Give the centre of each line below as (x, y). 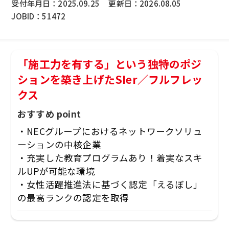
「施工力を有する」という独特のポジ (110, 64)
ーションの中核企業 (59, 145)
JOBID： (27, 16)
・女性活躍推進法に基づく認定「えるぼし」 (110, 185)
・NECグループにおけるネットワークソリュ (110, 131)
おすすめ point (49, 114)
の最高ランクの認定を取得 (73, 198)
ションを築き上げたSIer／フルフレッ (110, 79)
